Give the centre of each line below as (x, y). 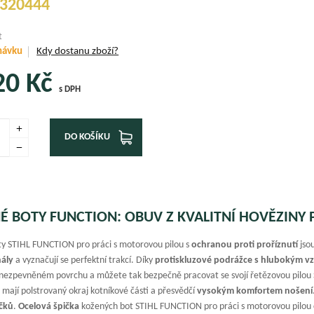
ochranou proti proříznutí (245, 245)
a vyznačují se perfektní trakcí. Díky (84, 260)
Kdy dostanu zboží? (78, 51)
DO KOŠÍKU (88, 137)
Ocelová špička (49, 306)
